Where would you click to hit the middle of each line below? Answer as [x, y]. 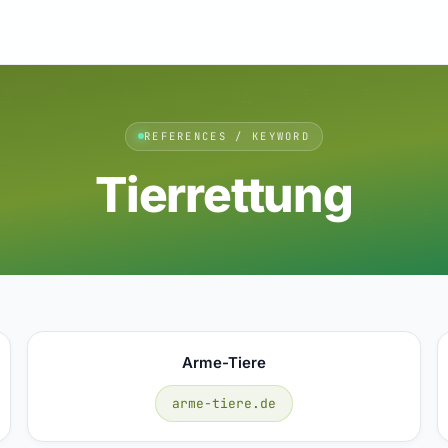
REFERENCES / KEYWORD [227, 135]
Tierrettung [224, 194]
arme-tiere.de [223, 403]
